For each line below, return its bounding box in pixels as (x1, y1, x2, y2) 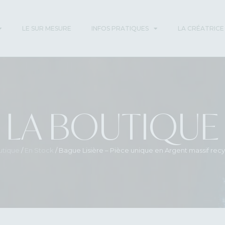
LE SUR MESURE (22, 24, 72, 32)
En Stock (25, 146, 54, 154)
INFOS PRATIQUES (91, 24, 149, 32)
